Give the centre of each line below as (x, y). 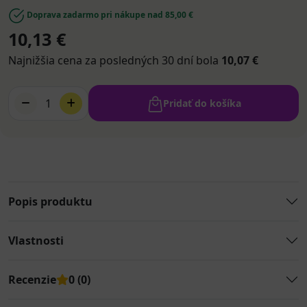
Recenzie (32, 280)
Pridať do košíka (202, 103)
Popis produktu (50, 201)
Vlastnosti (36, 241)
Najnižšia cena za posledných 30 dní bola (115, 60)
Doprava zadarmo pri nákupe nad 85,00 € (109, 15)
